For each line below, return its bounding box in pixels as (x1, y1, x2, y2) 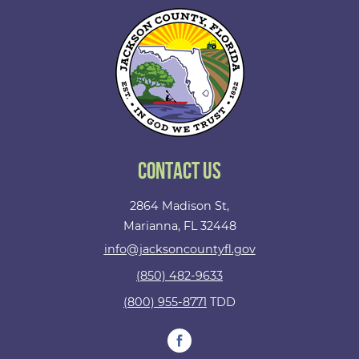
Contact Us (138, 158, 221, 186)
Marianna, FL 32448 (123, 219, 236, 233)
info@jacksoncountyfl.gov (103, 242, 256, 256)
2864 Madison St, (130, 199, 229, 213)
